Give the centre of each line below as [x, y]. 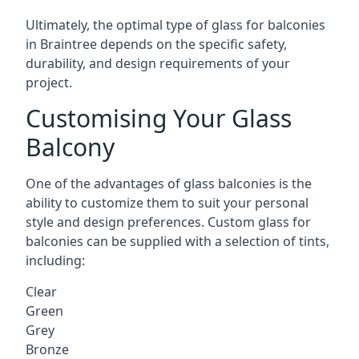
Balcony [70, 147]
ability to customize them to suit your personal [167, 203]
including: [55, 260]
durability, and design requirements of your [158, 63]
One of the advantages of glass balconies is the [169, 184]
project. [49, 83]
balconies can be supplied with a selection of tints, [177, 241]
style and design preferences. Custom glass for [168, 222]
